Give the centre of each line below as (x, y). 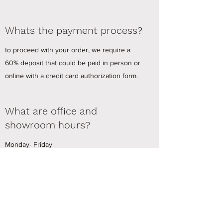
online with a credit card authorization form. (71, 76)
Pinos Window (80, 213)
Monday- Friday (29, 144)
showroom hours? (48, 125)
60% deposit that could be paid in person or (73, 63)
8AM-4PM (20, 157)
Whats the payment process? (74, 30)
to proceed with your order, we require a (68, 50)
